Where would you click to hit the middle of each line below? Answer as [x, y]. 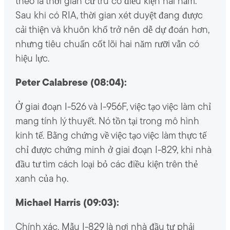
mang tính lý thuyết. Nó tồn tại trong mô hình [107, 122]
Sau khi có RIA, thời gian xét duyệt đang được [109, 16]
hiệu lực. [32, 59]
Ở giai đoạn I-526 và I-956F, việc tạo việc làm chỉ [113, 107]
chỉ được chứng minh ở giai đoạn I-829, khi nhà [113, 150]
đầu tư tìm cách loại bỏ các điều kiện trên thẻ [106, 165]
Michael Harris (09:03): [67, 203]
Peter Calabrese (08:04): [71, 83]
